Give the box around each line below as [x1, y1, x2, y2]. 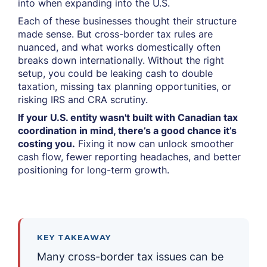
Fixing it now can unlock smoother [75, 138, 234, 150]
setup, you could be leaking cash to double [18, 67, 213, 79]
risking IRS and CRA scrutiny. [18, 94, 148, 105]
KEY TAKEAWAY [37, 232, 111, 242]
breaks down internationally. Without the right [18, 54, 224, 66]
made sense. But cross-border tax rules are [18, 28, 213, 40]
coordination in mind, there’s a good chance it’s [18, 125, 237, 136]
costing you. [18, 138, 75, 150]
